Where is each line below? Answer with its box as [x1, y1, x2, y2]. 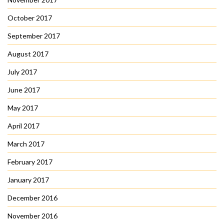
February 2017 [7, 157, 52, 166]
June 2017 [7, 85, 40, 94]
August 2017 [7, 49, 48, 58]
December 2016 [7, 193, 57, 202]
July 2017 [7, 67, 37, 76]
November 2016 [7, 211, 57, 220]
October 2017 [7, 13, 52, 22]
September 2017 [7, 31, 60, 40]
